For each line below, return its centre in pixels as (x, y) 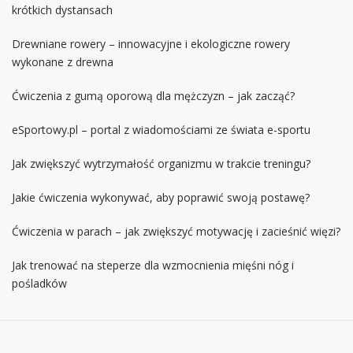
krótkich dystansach (62, 9)
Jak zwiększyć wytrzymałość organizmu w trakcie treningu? (161, 163)
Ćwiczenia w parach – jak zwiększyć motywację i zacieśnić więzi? (176, 231)
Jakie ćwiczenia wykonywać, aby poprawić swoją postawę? (161, 197)
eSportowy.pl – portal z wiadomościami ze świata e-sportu (161, 129)
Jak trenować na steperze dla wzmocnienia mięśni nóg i (153, 265)
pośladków (39, 283)
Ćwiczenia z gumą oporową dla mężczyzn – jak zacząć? (153, 95)
